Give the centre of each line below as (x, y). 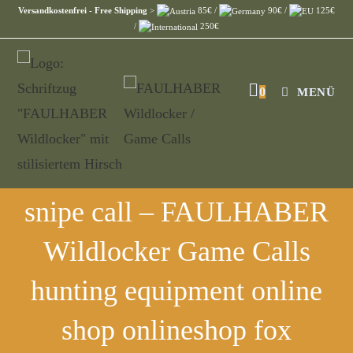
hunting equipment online (176, 290)
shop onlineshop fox (176, 330)
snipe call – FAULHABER (176, 212)
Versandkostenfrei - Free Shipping (83, 10)
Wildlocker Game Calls (176, 251)
